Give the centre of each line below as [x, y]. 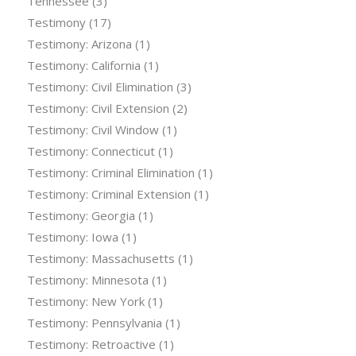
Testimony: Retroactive [91, 344]
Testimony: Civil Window [93, 129]
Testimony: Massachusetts [101, 258]
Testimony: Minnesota [87, 279]
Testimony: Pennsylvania [94, 322]
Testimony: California [83, 65]
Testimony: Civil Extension [98, 108]
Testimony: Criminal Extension [108, 193]
